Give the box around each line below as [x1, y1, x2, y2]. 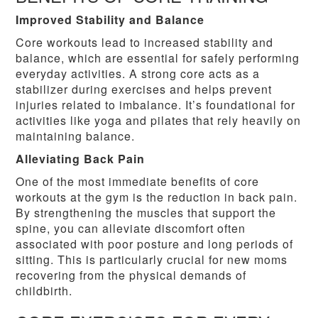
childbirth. [16, 283, 73, 300]
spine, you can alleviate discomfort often [16, 220, 246, 237]
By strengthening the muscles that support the [16, 204, 277, 221]
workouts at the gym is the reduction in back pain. [16, 189, 298, 206]
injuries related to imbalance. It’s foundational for [16, 97, 296, 114]
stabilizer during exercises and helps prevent [16, 81, 273, 98]
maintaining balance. [16, 128, 136, 145]
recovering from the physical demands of [16, 267, 247, 284]
